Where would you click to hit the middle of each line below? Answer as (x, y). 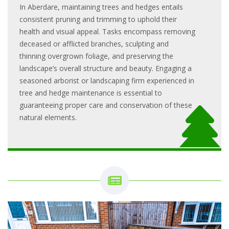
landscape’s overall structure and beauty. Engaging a (106, 68)
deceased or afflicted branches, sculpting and (94, 43)
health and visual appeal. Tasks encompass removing (107, 31)
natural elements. (48, 117)
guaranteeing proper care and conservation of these (106, 105)
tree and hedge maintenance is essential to (91, 93)
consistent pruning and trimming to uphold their (98, 19)
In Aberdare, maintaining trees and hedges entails (101, 7)
